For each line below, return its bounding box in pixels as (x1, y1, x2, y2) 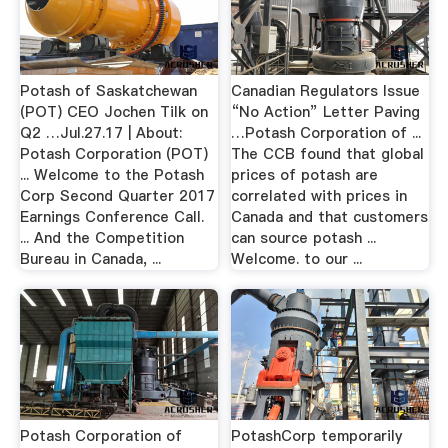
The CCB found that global (231, 143, 425, 164)
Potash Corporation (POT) (19, 143, 208, 164)
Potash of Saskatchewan (19, 80, 197, 101)
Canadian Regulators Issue (231, 80, 421, 101)
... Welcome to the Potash (19, 164, 204, 185)
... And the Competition (19, 227, 184, 248)
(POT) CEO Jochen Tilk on (19, 101, 208, 122)
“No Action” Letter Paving (231, 101, 421, 122)
